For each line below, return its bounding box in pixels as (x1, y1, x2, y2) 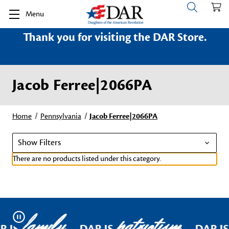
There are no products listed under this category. (12, 154, 161, 164)
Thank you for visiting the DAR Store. (22, 30, 207, 44)
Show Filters (18, 137, 61, 148)
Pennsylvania (40, 111, 81, 121)
